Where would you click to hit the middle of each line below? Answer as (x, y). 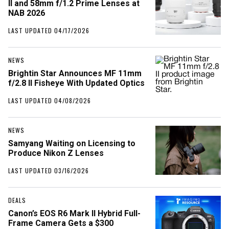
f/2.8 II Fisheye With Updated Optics (76, 83)
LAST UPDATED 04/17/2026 (49, 31)
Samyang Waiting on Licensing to (72, 144)
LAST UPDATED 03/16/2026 (49, 171)
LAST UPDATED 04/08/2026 (50, 101)
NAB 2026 (27, 13)
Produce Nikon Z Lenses (56, 153)
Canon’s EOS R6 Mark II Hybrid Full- (74, 214)
